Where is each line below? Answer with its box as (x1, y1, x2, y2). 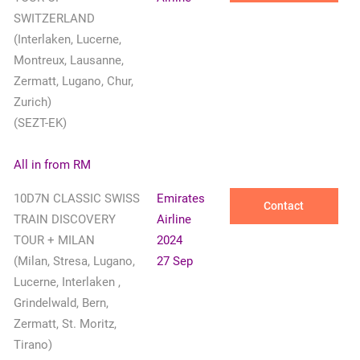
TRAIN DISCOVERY (13, 212, 116, 227)
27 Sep (156, 254, 193, 269)
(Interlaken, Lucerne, (13, 32, 121, 47)
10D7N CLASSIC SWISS (13, 191, 140, 207)
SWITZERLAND (13, 11, 95, 27)
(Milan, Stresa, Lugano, (13, 254, 135, 269)
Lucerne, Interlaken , (13, 275, 121, 290)
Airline (156, 212, 191, 227)
